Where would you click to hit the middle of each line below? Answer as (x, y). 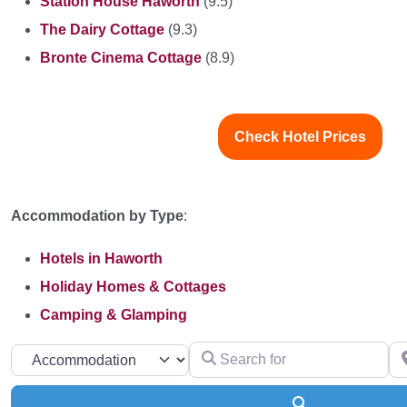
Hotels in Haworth (101, 258)
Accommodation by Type (97, 216)
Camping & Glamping (114, 315)
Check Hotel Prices (300, 137)
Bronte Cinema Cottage (121, 58)
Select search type (69, 355)
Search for (221, 353)
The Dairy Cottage (102, 30)
